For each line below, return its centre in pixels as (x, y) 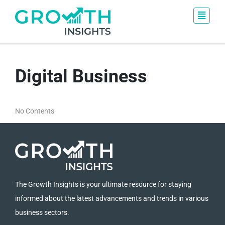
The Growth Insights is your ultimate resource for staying (103, 185)
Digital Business (81, 77)
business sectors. (42, 213)
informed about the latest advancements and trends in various (112, 199)
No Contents (35, 111)
